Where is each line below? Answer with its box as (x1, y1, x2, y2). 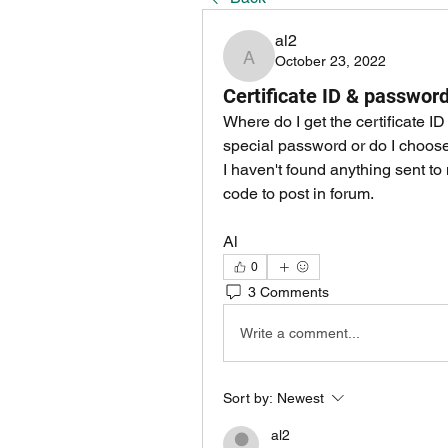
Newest (277, 390, 324, 406)
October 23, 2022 (275, 53, 386, 69)
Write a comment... (240, 324, 360, 341)
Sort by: (223, 390, 273, 406)
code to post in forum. (223, 184, 374, 203)
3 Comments (248, 283, 329, 300)
